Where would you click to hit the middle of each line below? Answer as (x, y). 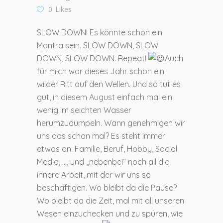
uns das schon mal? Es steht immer (101, 136)
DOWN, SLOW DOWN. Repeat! (93, 58)
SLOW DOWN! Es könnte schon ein (100, 32)
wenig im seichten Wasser (84, 110)
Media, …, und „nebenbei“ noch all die (103, 162)
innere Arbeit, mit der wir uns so (94, 174)
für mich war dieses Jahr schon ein (101, 71)
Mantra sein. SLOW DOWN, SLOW (98, 45)
